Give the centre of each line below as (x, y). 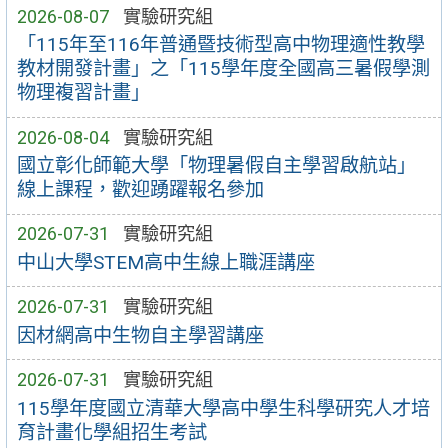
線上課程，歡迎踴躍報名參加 (140, 190)
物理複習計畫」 (83, 93)
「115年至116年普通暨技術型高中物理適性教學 (220, 45)
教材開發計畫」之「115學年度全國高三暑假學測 (223, 69)
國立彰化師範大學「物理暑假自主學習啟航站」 (216, 166)
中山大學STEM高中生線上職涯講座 (165, 262)
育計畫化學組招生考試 (111, 432)
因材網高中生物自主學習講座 (140, 335)
